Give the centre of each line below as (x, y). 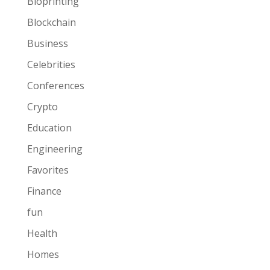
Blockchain (51, 22)
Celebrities (51, 64)
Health (42, 233)
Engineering (55, 149)
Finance (44, 191)
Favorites (48, 170)
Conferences (55, 85)
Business (47, 43)
